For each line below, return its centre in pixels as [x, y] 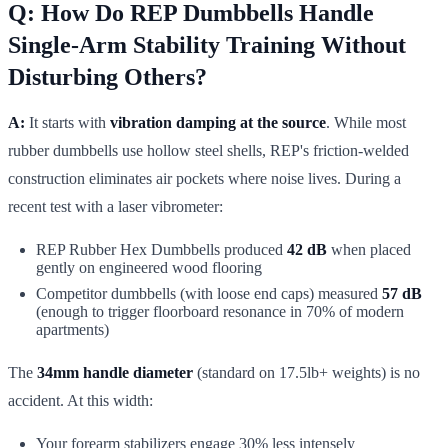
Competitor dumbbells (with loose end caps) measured [209, 293]
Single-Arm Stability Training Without [207, 44]
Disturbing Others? [107, 76]
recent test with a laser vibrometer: [115, 206]
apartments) [72, 329]
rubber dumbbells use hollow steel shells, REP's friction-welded [208, 150]
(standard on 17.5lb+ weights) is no [306, 372]
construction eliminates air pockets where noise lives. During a [204, 178]
